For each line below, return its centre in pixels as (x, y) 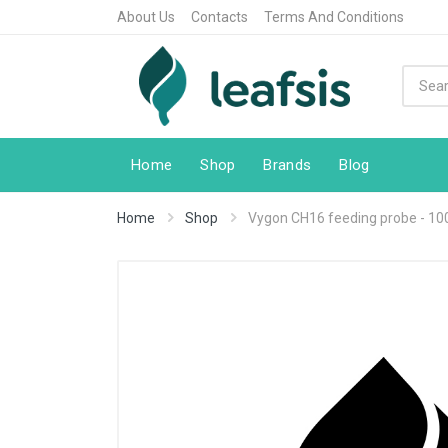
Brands (287, 164)
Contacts (219, 17)
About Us (146, 17)
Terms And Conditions (334, 17)
